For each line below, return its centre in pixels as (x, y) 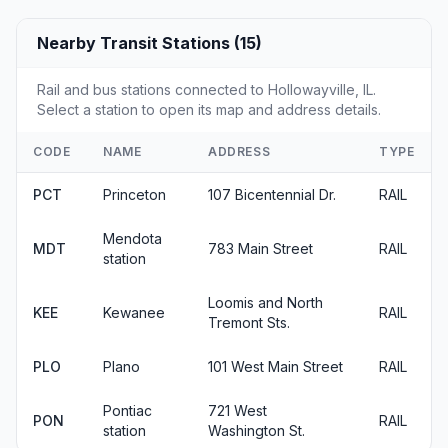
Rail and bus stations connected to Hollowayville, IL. (206, 89)
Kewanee (134, 312)
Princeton (134, 194)
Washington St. (256, 430)
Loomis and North (265, 302)
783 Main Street (260, 248)
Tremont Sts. (249, 322)
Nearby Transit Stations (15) (149, 42)
